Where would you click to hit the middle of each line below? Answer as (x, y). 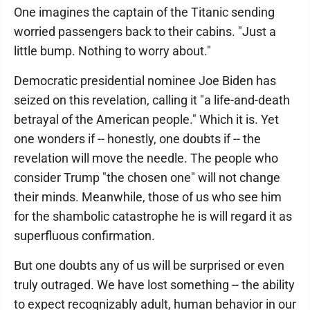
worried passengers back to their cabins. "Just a (145, 31)
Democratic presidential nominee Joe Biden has (145, 81)
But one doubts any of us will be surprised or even (149, 265)
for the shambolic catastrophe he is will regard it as (153, 216)
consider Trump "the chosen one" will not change (147, 177)
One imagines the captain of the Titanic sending (144, 12)
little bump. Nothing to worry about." (112, 51)
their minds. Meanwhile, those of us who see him (148, 197)
